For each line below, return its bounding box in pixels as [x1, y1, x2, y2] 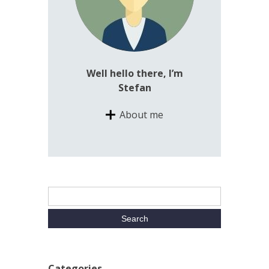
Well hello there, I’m [86, 67, 183, 80]
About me [119, 108, 163, 121]
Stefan [118, 81, 151, 94]
